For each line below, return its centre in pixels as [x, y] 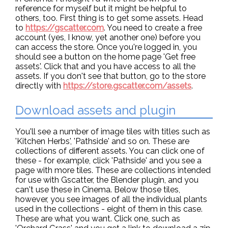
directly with [39, 86]
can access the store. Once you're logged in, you [106, 47]
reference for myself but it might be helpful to [101, 8]
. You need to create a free [153, 28]
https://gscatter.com [65, 28]
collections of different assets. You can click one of [110, 151]
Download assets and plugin [95, 110]
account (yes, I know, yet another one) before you [108, 37]
